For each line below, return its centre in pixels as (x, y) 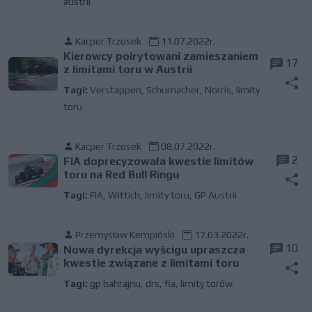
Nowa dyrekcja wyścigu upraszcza (154, 250)
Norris (218, 90)
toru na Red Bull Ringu (121, 174)
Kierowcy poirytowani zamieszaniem (161, 56)
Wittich (124, 195)
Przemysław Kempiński (125, 235)
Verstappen (115, 90)
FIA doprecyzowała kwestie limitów (158, 161)
